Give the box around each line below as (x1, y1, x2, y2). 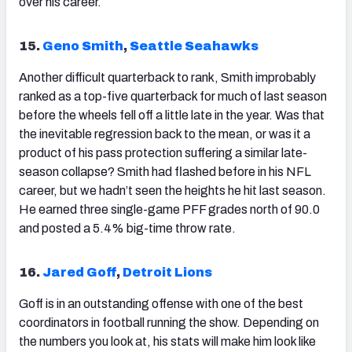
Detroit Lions (123, 266, 212, 280)
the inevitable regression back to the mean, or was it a (19, 127, 310, 141)
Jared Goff (42, 266, 116, 280)
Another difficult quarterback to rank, (19, 71, 221, 85)
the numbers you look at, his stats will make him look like (19, 335, 316, 349)
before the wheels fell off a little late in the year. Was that (19, 108, 324, 123)
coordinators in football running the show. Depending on (19, 316, 319, 330)
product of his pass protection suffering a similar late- (19, 146, 307, 160)
